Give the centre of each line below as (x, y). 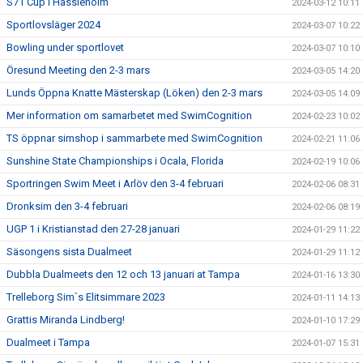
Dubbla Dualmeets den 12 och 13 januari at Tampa (123, 274)
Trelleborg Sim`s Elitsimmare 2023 (86, 297)
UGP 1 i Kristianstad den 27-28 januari (93, 229)
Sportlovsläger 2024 (53, 25)
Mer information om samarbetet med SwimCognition (129, 115)
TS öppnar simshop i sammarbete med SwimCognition (135, 138)
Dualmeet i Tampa (48, 342)
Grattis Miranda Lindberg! (66, 320)
